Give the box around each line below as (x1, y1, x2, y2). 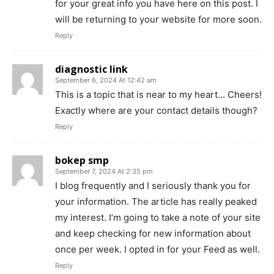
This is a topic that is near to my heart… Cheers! (55, 88, 262, 100)
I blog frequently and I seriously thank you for (55, 179, 251, 191)
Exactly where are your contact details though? (55, 104, 257, 116)
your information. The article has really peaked (55, 195, 257, 207)
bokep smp (55, 153, 109, 167)
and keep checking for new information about (55, 227, 251, 239)
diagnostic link (55, 62, 128, 76)
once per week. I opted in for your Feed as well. (55, 243, 260, 255)
